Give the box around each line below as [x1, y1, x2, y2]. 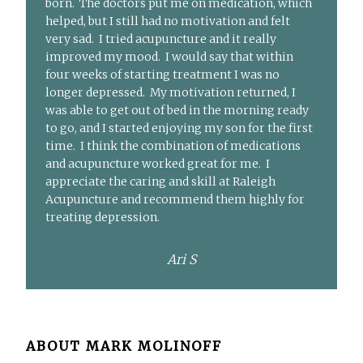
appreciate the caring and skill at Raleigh [45, 174, 276, 190]
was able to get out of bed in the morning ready [45, 103, 310, 118]
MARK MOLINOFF [86, 337, 223, 354]
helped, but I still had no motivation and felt [45, 14, 291, 29]
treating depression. [45, 210, 160, 225]
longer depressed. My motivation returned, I [45, 85, 297, 100]
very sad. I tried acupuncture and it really [45, 32, 277, 47]
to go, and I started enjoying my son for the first [45, 121, 314, 136]
